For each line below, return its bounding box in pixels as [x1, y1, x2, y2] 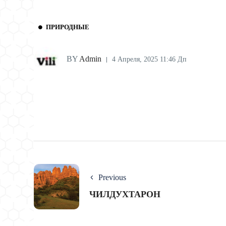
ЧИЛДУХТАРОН [89, 189, 160, 200]
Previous [98, 173, 126, 182]
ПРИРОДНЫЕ [46, 23, 89, 31]
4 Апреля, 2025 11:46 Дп [112, 55, 187, 64]
